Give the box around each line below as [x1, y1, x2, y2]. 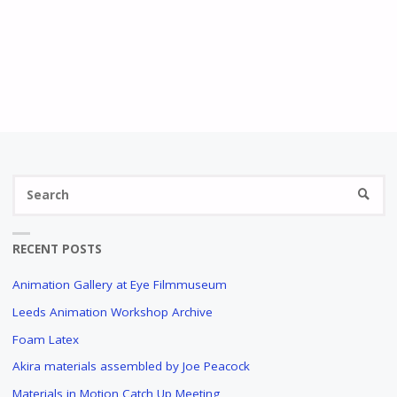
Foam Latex [12, 331, 79, 347]
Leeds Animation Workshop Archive [12, 303, 213, 320]
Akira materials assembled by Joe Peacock [12, 358, 250, 375]
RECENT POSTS [12, 240, 102, 257]
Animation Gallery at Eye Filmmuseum [12, 276, 227, 293]
